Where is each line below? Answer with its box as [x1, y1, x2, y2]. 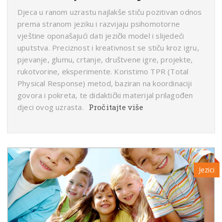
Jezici [199, 165, 215, 175]
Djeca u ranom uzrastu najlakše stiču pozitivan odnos [17, 7, 202, 17]
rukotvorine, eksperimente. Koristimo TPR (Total [17, 66, 189, 77]
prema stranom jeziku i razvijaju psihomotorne [17, 19, 180, 29]
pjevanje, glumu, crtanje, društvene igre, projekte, [17, 55, 193, 65]
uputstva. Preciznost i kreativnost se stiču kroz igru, [17, 43, 199, 53]
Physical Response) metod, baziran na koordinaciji [17, 78, 192, 89]
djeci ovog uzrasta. [17, 102, 84, 112]
